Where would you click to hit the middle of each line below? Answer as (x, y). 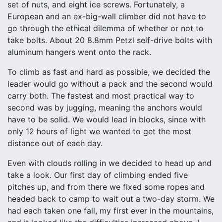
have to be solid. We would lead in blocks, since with (107, 119)
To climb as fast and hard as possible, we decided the (109, 72)
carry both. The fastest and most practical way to (101, 96)
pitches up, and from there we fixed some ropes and (106, 187)
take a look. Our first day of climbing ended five (98, 175)
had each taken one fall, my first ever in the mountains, (111, 211)
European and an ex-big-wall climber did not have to (107, 16)
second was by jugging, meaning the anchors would (105, 108)
